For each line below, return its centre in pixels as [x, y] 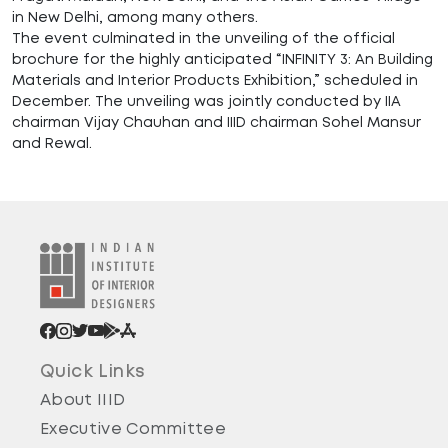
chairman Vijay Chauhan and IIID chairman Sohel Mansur [216, 121]
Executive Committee [133, 429]
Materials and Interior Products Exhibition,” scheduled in [215, 79]
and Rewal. [54, 142]
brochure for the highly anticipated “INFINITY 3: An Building [222, 58]
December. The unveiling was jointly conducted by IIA [206, 100]
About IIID [83, 400]
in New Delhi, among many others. [137, 16]
